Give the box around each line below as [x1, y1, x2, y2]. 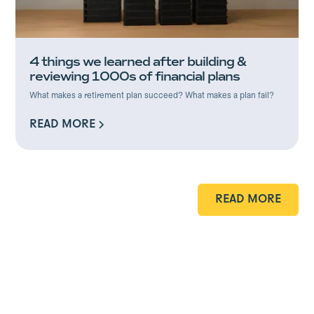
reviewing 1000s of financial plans [29, 69, 240, 85]
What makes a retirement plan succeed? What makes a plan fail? [29, 92, 275, 100]
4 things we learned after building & [29, 54, 247, 70]
